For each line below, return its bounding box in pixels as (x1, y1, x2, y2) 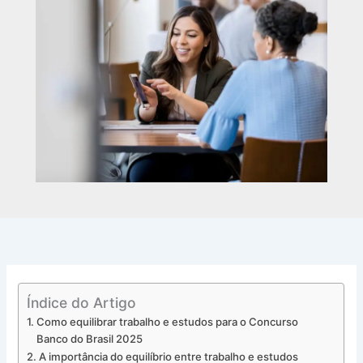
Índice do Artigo (27, 293, 137, 311)
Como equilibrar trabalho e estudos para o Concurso (36, 315, 299, 329)
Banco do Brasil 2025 (36, 332, 143, 346)
